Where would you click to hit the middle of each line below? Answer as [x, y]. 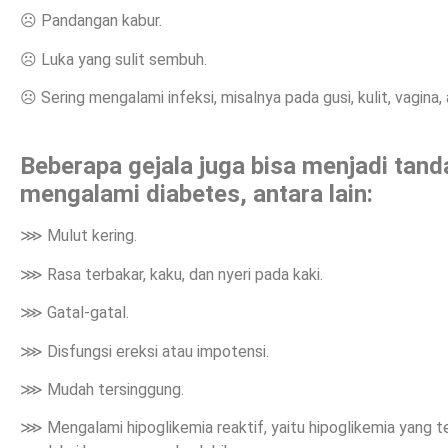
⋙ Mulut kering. [78, 236]
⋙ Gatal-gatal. [74, 313]
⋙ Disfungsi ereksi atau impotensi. [144, 351]
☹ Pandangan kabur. [91, 21]
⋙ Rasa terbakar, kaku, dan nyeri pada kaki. [171, 274]
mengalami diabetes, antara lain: [196, 194]
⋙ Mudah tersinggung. [102, 389]
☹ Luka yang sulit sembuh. [113, 59]
